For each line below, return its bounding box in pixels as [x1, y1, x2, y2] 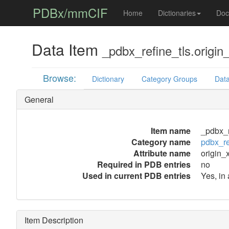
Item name [150, 125, 191, 136]
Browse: [43, 71, 77, 84]
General [24, 94, 54, 105]
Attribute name [133, 147, 191, 159]
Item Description [24, 214, 83, 226]
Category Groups [142, 74, 198, 84]
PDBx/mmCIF [32, 4, 108, 21]
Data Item [31, 38, 102, 60]
